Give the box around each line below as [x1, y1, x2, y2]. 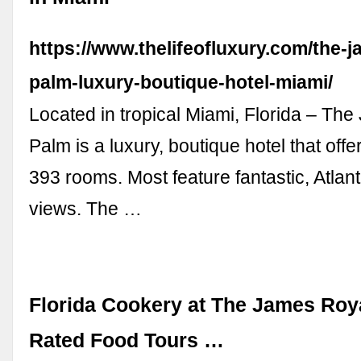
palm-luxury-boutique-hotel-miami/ [29, 71, 334, 93]
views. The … [29, 197, 143, 219]
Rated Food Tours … [29, 330, 225, 352]
